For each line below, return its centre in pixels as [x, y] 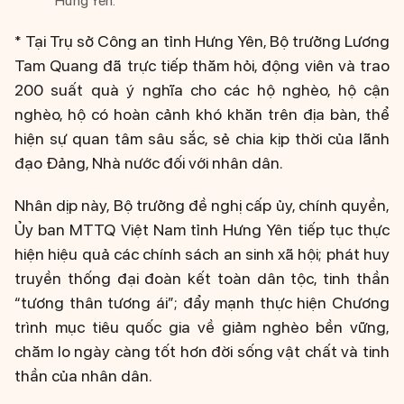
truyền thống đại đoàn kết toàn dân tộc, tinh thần [202, 278]
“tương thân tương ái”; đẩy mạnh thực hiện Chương [202, 302]
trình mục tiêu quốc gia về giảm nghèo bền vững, [202, 326]
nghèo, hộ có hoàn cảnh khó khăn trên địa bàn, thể [202, 114]
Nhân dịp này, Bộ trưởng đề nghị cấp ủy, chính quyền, [202, 205]
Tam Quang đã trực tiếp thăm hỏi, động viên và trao [202, 65]
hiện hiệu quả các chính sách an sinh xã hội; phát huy [202, 253]
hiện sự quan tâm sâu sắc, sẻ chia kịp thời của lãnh [202, 138]
